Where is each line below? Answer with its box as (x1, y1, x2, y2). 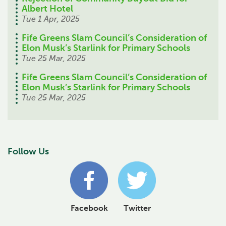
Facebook (70, 204, 108, 213)
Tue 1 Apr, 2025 (22, 16, 80, 24)
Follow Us (8, 147, 49, 156)
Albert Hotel (22, 5, 73, 14)
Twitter (123, 204, 151, 213)
